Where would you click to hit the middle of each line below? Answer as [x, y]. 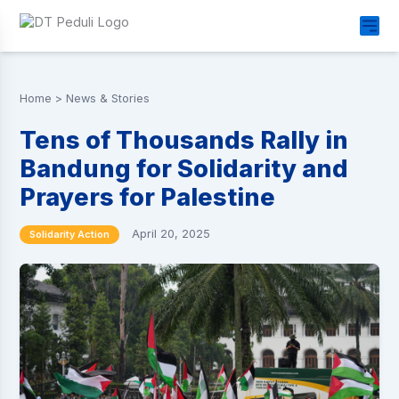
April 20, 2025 [171, 234]
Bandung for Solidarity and [183, 168]
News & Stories [107, 99]
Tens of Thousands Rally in [183, 140]
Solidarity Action [69, 235]
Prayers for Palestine [147, 197]
